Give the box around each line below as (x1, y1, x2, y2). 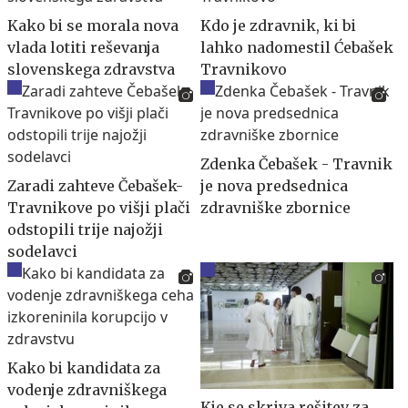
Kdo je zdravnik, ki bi (200, 15, 356, 35)
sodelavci (7, 241, 77, 260)
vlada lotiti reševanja (7, 37, 159, 56)
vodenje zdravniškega (7, 380, 167, 399)
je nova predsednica (200, 176, 348, 195)
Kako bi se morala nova (7, 15, 178, 35)
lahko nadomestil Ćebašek (200, 37, 393, 56)
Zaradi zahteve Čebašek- (7, 176, 183, 195)
